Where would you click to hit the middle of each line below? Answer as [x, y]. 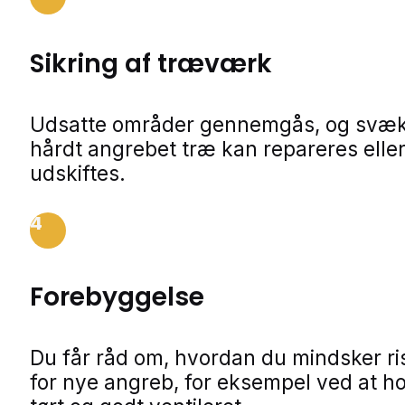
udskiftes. [78, 173]
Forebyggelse [117, 297]
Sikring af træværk [151, 63]
